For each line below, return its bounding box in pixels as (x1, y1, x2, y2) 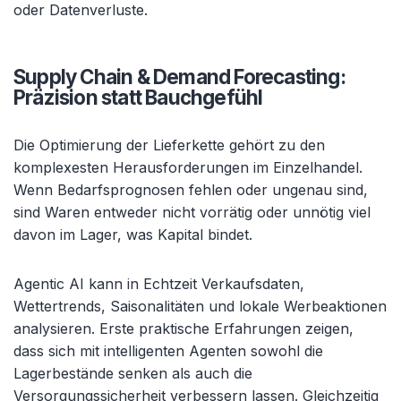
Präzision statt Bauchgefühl (13, 85, 263, 109)
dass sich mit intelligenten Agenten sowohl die (13, 342, 323, 360)
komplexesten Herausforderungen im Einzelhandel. (13, 158, 363, 176)
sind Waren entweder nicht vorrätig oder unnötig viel (13, 203, 371, 221)
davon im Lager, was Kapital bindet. (13, 226, 252, 243)
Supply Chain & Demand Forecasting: (13, 64, 346, 89)
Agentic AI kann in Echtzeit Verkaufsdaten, (13, 275, 304, 293)
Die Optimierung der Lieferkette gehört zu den (13, 136, 325, 154)
